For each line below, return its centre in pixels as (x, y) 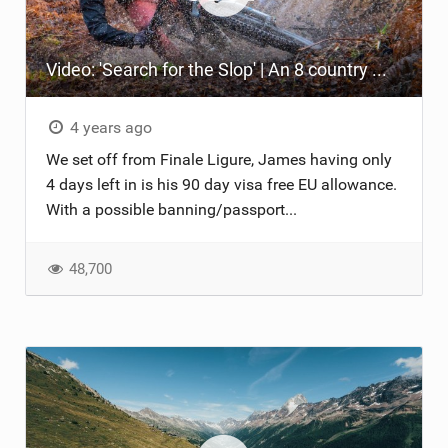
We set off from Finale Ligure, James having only (218, 159)
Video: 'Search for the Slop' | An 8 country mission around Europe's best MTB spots (379, 69)
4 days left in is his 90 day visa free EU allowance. (221, 184)
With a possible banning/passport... (171, 209)
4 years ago (109, 127)
